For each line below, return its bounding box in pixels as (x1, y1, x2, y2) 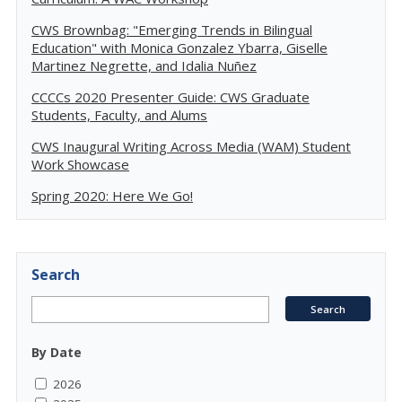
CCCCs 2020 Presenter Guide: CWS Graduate (31, 88, 310, 106)
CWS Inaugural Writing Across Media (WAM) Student (31, 137, 351, 155)
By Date (31, 344, 82, 361)
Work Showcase (31, 155, 129, 173)
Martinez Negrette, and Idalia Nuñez (31, 57, 257, 74)
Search (31, 265, 80, 284)
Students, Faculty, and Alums (31, 106, 207, 124)
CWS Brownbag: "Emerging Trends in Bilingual (31, 21, 312, 39)
